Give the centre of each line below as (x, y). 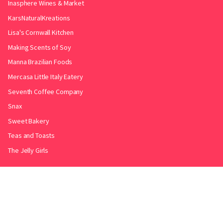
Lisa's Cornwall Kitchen (41, 33)
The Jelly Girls (28, 150)
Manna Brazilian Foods (40, 62)
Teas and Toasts (32, 136)
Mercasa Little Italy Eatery (46, 76)
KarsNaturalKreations (39, 18)
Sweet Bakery (29, 121)
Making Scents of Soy (40, 47)
